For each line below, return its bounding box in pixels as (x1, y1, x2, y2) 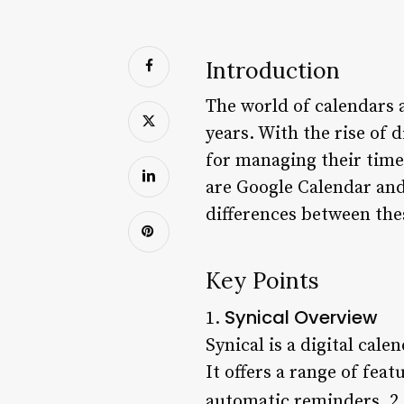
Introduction (206, 55, 340, 85)
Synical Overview (225, 304, 378, 330)
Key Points (206, 265, 319, 295)
